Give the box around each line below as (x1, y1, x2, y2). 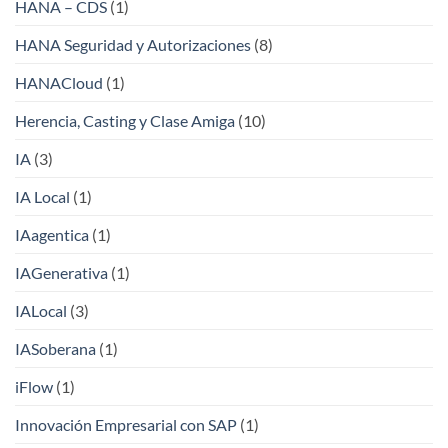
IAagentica (15, 224, 89, 244)
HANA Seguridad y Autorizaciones (15, 34, 251, 54)
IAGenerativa (15, 262, 108, 282)
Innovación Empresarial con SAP (15, 414, 237, 434)
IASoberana (15, 338, 96, 358)
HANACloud (15, 72, 103, 92)
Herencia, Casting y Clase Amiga (15, 110, 235, 130)
